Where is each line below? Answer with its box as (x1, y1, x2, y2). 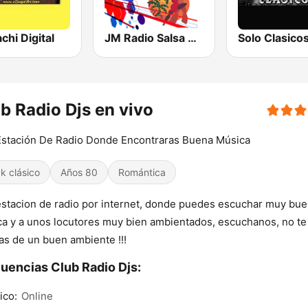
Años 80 (60, 166, 98, 179)
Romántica (118, 166, 166, 179)
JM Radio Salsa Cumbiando (188, 31, 197, 45)
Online (21, 289, 53, 303)
